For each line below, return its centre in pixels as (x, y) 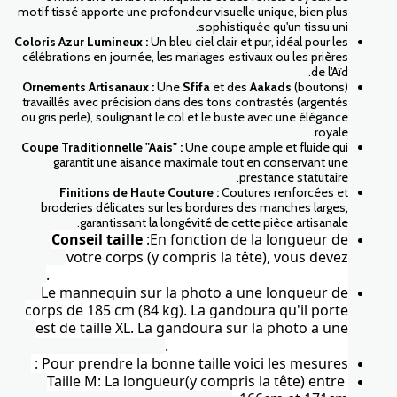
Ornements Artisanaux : (88, 87)
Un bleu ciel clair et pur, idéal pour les (248, 42)
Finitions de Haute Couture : (139, 192)
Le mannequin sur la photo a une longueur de (195, 292)
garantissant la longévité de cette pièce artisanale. (214, 222)
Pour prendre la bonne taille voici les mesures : (195, 363)
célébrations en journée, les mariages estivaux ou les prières (185, 57)
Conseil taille (97, 239)
